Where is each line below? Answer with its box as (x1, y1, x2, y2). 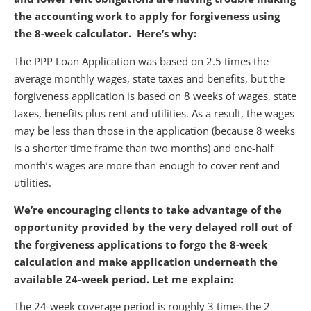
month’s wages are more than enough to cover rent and (14, 158, 280, 172)
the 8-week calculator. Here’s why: (14, 26, 196, 41)
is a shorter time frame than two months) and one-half (14, 140, 274, 155)
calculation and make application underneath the (14, 254, 278, 269)
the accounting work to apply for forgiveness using (14, 9, 280, 24)
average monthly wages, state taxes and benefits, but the (14, 71, 285, 85)
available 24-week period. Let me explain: (14, 271, 233, 286)
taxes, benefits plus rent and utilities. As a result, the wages (14, 106, 294, 120)
